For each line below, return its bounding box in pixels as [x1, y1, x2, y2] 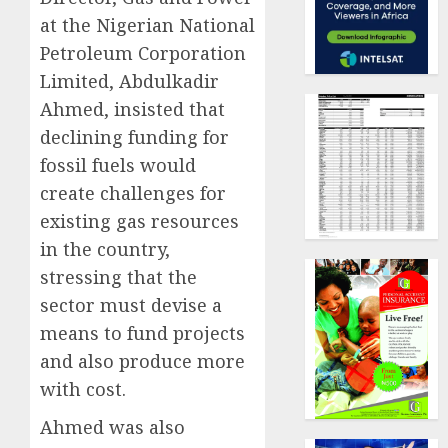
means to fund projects [40, 321, 245, 346]
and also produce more [40, 349, 245, 374]
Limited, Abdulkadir [40, 69, 219, 94]
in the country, [40, 237, 170, 262]
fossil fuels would [40, 153, 196, 178]
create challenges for [40, 181, 226, 206]
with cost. [40, 377, 126, 402]
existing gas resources [40, 209, 239, 234]
